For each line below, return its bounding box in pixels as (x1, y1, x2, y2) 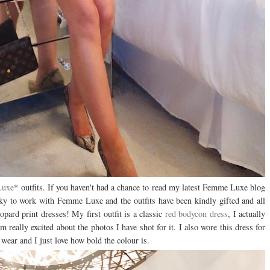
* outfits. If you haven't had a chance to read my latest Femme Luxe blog (14, 181, 266, 193)
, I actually (228, 207, 266, 219)
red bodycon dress (165, 207, 228, 219)
